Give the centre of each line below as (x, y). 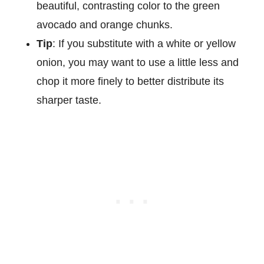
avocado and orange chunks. (105, 24)
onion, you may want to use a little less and (138, 62)
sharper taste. (69, 100)
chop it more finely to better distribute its (131, 81)
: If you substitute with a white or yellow (144, 43)
